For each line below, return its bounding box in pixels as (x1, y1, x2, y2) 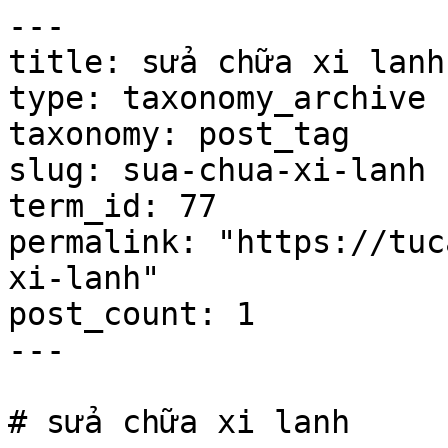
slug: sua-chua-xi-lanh (8, 152, 426, 188)
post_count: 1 (8, 296, 255, 332)
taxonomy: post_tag (8, 116, 350, 152)
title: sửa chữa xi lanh (8, 44, 445, 80)
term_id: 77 (8, 188, 217, 224)
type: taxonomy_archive (8, 80, 426, 116)
